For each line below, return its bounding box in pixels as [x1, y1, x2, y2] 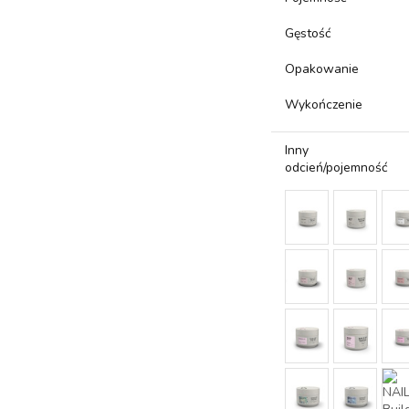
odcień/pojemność [285, 159, 388, 176]
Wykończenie [285, 96, 363, 113]
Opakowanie [285, 60, 360, 78]
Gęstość [285, 25, 331, 42]
